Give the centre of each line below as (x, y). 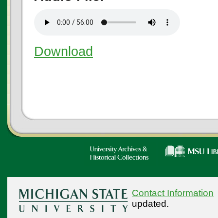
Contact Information (173, 193)
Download (64, 51)
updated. (150, 204)
